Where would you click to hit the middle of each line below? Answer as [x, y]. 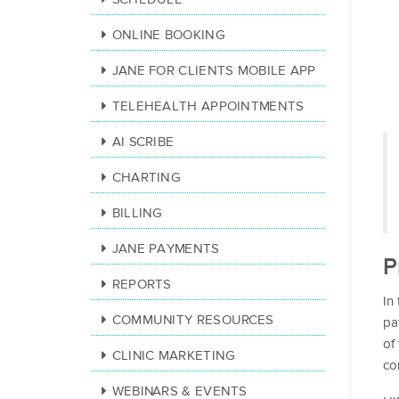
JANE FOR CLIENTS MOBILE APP [214, 71]
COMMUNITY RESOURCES [193, 320]
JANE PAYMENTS [166, 249]
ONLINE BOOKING [168, 35]
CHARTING [147, 178]
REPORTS [142, 285]
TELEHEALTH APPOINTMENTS [208, 106]
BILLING [137, 213]
